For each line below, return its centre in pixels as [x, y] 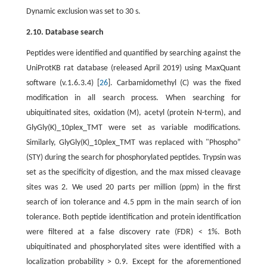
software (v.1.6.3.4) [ [63, 83]
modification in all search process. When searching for [133, 98]
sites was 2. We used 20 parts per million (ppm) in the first [133, 187]
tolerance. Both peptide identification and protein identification [133, 217]
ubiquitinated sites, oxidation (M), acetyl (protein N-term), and [133, 113]
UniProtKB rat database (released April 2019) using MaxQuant [133, 68]
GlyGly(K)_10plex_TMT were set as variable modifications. [133, 128]
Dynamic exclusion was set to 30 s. [83, 12]
